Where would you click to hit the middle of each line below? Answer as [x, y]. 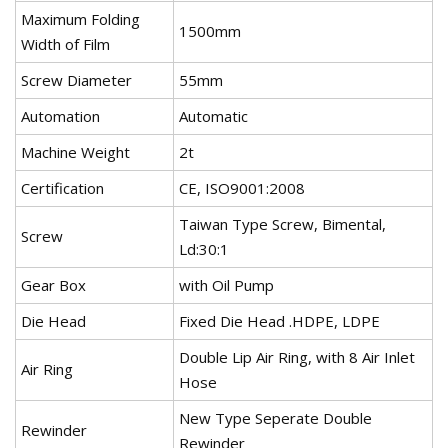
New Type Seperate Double [275, 418]
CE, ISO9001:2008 [242, 188]
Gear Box [53, 285]
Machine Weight [75, 152]
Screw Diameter [76, 80]
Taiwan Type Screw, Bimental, [282, 224]
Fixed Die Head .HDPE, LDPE [279, 321]
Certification [62, 188]
